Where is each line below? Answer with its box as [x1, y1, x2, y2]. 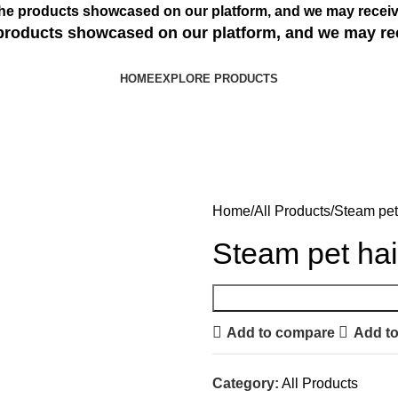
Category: [212, 376, 279, 391]
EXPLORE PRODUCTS [155, 72, 278, 85]
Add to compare [227, 324, 336, 340]
